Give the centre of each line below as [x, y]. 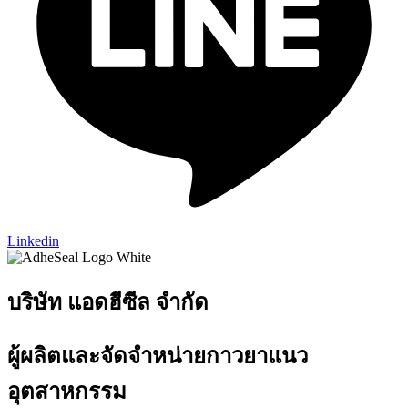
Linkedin [33, 241]
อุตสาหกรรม [67, 391]
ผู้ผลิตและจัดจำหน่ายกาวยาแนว [158, 356]
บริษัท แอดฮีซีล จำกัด [108, 302]
